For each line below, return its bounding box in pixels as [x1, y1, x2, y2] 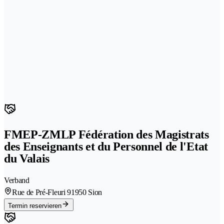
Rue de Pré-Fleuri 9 [12, 187, 71, 196]
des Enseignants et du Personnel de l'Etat [4, 139, 208, 153]
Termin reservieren [8, 201, 61, 209]
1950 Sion [70, 187, 102, 196]
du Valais [4, 151, 50, 165]
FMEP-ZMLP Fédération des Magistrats [4, 127, 209, 141]
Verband [4, 175, 29, 184]
